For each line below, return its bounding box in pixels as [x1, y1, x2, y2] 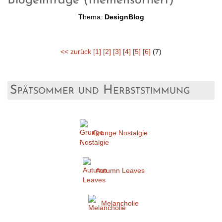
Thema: [78, 13, 105, 21]
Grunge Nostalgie [92, 128, 148, 137]
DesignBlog [104, 13, 144, 21]
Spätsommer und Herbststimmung [10, 84, 190, 97]
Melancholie [101, 199, 139, 207]
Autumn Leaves [95, 166, 145, 174]
